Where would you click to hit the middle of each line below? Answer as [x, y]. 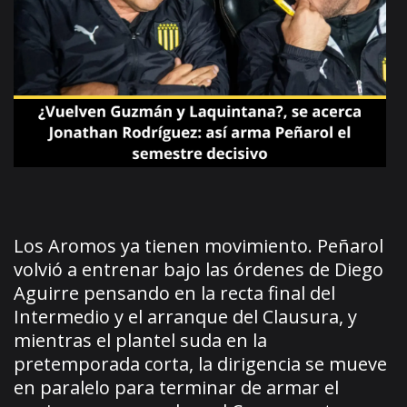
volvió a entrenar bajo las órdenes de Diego [199, 269]
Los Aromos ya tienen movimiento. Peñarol [199, 245]
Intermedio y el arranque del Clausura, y [185, 316]
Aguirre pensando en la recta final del [174, 293]
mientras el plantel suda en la [140, 340]
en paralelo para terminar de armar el [176, 387]
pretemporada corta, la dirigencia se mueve [200, 363]
